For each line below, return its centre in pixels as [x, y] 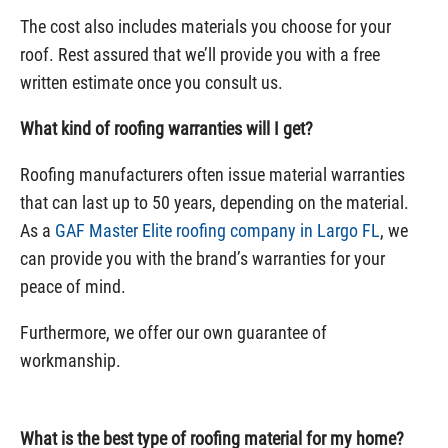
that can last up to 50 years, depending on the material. [214, 202]
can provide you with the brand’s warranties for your [202, 258]
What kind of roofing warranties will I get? [166, 128]
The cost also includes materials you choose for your [205, 26]
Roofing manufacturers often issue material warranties [212, 174]
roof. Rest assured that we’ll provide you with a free [200, 54]
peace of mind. [73, 286]
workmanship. [70, 360]
